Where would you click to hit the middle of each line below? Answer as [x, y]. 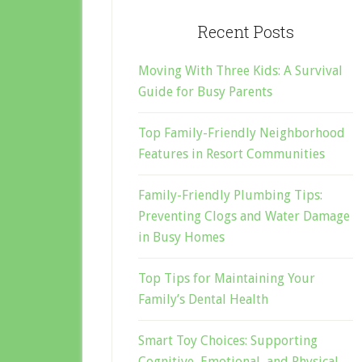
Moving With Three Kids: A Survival [240, 70]
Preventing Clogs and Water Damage [244, 216]
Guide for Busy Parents [205, 91]
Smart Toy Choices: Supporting [228, 340]
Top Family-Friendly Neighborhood [242, 133]
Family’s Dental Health [203, 299]
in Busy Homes [181, 237]
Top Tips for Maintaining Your [227, 278]
